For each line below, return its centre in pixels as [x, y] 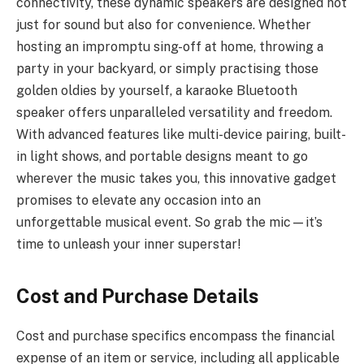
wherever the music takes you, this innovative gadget [176, 179]
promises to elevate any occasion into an [139, 201]
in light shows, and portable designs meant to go [162, 157]
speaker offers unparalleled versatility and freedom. [174, 113]
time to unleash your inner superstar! [128, 245]
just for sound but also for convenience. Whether [164, 25]
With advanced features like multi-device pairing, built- [181, 135]
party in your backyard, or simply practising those [167, 69]
